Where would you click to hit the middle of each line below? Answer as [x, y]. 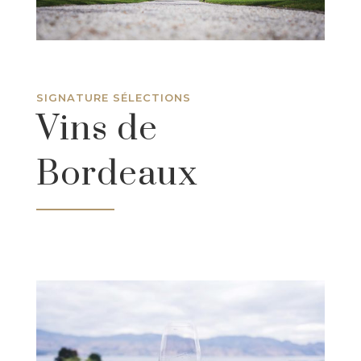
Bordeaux [116, 174]
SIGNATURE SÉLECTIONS [113, 98]
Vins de [97, 129]
